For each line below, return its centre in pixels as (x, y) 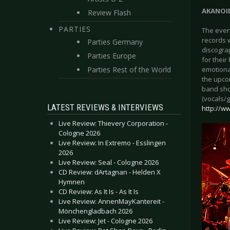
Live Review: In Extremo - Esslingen (112, 143)
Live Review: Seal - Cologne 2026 (109, 162)
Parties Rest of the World (129, 70)
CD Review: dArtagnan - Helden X (110, 172)
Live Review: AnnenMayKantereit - (111, 201)
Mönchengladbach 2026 (95, 211)
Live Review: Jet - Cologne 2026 (106, 221)
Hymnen (72, 182)
